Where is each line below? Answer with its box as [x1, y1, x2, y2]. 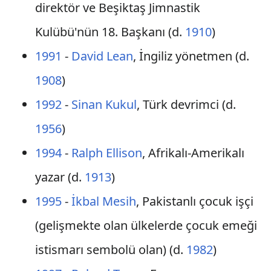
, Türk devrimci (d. [136, 96, 236, 113]
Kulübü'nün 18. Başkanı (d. [34, 24, 185, 40]
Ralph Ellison [71, 145, 142, 161]
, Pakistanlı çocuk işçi [135, 193, 253, 209]
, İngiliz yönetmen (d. [132, 48, 249, 64]
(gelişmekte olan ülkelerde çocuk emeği [34, 217, 257, 233]
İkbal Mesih [71, 193, 136, 209]
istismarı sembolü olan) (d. [34, 241, 186, 258]
